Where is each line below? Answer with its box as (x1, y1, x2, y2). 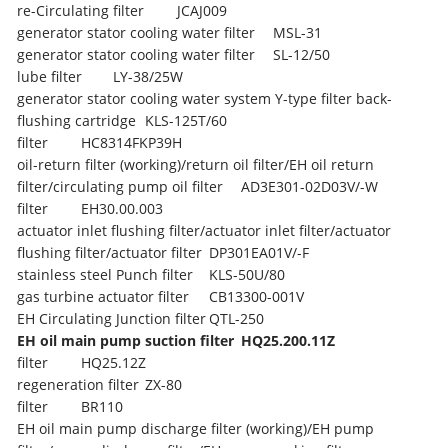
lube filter (17, 66, 83, 86)
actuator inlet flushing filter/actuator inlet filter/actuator (17, 220, 392, 240)
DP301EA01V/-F (209, 242, 310, 262)
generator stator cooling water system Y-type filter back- (17, 88, 393, 108)
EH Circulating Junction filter (17, 308, 207, 328)
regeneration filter (17, 374, 140, 394)
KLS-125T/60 (145, 110, 228, 130)
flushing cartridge (17, 110, 137, 130)
